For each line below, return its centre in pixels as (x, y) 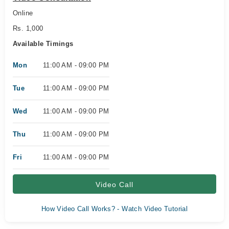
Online (23, 13)
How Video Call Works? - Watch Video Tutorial (114, 209)
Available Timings (43, 44)
